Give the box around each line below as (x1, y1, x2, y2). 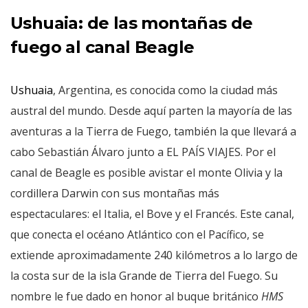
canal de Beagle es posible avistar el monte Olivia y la (10, 164, 283, 180)
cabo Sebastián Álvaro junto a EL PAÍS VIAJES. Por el (10, 144, 276, 159)
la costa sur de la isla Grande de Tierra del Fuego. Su (10, 267, 278, 283)
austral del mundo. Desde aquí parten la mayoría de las (10, 102, 292, 118)
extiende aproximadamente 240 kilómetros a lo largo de (10, 247, 298, 263)
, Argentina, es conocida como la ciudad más (53, 82, 278, 98)
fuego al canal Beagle (10, 36, 195, 57)
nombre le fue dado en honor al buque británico (10, 288, 261, 304)
